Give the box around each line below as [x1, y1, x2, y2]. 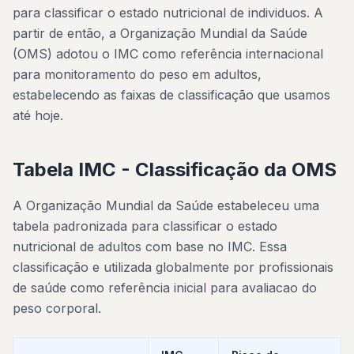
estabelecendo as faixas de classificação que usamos [13, 87, 330, 103]
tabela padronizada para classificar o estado [13, 218, 277, 234]
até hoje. [13, 107, 63, 123]
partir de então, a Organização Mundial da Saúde [13, 25, 307, 41]
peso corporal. [13, 300, 101, 316]
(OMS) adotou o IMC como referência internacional [13, 46, 323, 62]
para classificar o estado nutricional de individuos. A [13, 5, 323, 21]
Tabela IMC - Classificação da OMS [13, 158, 337, 181]
